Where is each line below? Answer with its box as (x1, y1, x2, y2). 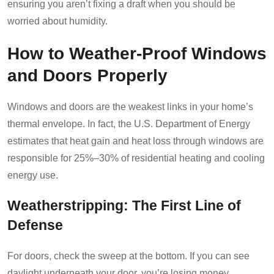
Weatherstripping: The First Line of (7, 198, 241, 213)
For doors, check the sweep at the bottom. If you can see (7, 250, 250, 261)
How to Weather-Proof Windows (7, 43, 267, 63)
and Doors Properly (7, 65, 168, 85)
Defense (7, 217, 63, 233)
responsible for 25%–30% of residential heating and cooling (7, 152, 265, 163)
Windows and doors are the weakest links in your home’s (7, 101, 253, 112)
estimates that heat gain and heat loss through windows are (7, 135, 264, 146)
